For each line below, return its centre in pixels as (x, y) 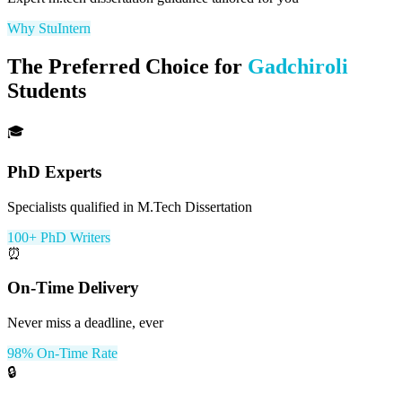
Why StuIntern (49, 29)
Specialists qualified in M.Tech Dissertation (130, 206)
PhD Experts (54, 171)
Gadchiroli (298, 67)
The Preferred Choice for (127, 67)
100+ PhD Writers (59, 237)
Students (47, 91)
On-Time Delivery (73, 288)
